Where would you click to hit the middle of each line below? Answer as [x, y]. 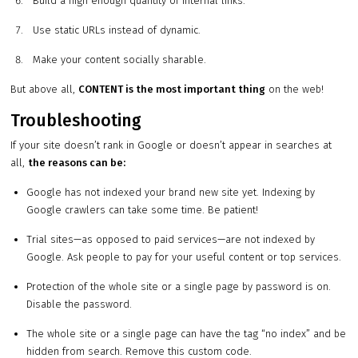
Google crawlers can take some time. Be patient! [143, 210]
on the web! [295, 89]
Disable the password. [80, 304]
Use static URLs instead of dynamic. [114, 30]
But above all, [45, 89]
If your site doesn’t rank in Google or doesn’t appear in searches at [171, 145]
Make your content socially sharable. [117, 60]
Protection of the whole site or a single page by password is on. [179, 287]
